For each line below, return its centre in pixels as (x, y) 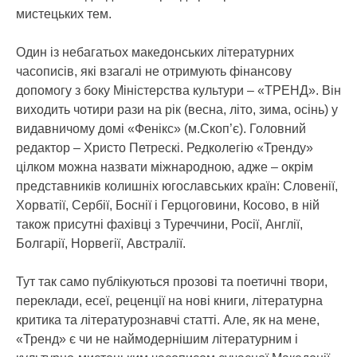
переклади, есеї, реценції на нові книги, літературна (169, 301)
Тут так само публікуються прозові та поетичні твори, (172, 282)
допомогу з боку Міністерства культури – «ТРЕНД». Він (178, 90)
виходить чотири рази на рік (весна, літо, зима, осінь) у (177, 110)
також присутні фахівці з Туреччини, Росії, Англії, (159, 224)
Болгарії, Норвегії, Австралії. (101, 243)
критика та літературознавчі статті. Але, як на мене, (168, 320)
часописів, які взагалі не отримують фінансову (154, 71)
